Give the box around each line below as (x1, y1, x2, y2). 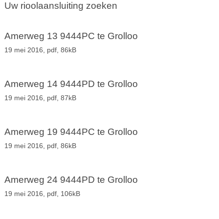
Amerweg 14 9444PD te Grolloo (4, 79, 138, 89)
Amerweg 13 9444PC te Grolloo (4, 31, 138, 42)
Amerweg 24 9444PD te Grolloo (4, 175, 138, 185)
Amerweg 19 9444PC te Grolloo (4, 127, 138, 137)
